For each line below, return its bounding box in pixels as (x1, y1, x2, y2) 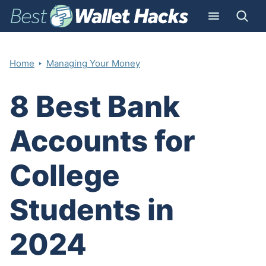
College (9, 158, 120, 194)
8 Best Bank (9, 89, 180, 125)
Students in (9, 192, 174, 228)
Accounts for (9, 123, 195, 159)
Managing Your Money (46, 58, 140, 69)
